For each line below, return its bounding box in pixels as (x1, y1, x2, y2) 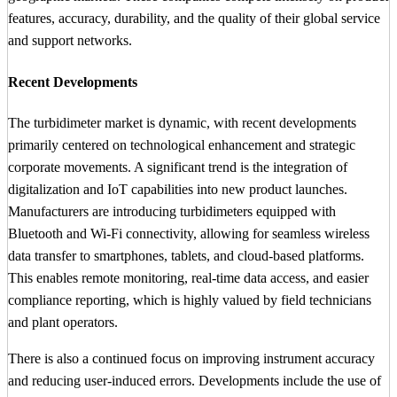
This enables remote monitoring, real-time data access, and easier (8, 269, 369, 285)
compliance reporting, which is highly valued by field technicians (8, 292, 371, 307)
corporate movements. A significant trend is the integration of (8, 159, 347, 175)
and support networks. (8, 33, 132, 49)
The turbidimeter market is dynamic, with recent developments (8, 114, 356, 130)
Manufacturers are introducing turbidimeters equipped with (8, 203, 336, 219)
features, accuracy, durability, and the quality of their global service (8, 11, 380, 27)
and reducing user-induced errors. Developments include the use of (8, 372, 381, 388)
